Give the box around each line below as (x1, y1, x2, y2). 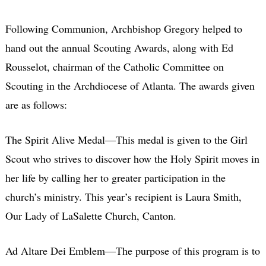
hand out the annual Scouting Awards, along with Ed (5, 40, 233, 55)
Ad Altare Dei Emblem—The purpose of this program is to (5, 243, 260, 258)
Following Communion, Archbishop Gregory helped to (5, 21, 242, 36)
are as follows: (5, 97, 67, 112)
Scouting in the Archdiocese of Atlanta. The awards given (5, 78, 255, 93)
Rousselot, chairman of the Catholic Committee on (5, 59, 224, 74)
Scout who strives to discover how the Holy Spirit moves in (5, 151, 259, 166)
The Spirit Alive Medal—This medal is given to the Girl (5, 132, 248, 147)
